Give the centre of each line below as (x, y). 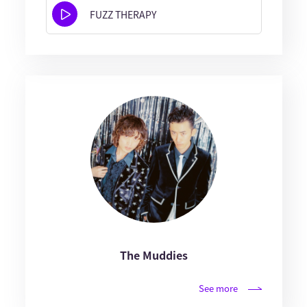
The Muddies (153, 255)
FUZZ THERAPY (123, 14)
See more (218, 288)
